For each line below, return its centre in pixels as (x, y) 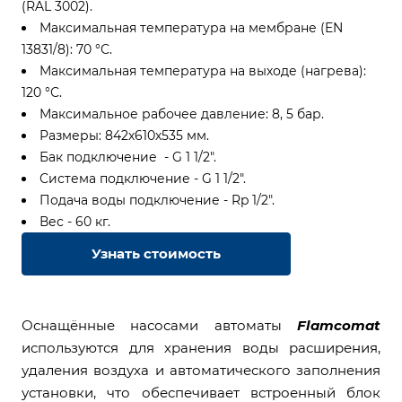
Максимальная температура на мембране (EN (191, 28)
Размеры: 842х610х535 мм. (124, 135)
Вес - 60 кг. (74, 222)
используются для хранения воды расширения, (201, 348)
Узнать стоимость (156, 253)
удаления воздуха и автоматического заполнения (201, 370)
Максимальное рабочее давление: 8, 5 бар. (181, 114)
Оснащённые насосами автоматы (159, 325)
